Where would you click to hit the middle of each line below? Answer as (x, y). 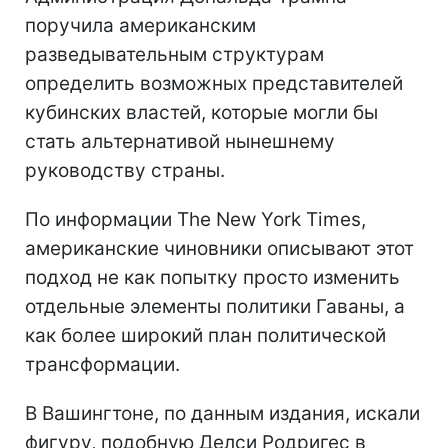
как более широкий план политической (205, 335)
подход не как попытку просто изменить (212, 277)
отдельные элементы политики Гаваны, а (215, 306)
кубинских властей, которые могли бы (201, 112)
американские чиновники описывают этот (219, 248)
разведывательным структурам (174, 54)
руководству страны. (125, 170)
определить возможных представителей (214, 83)
